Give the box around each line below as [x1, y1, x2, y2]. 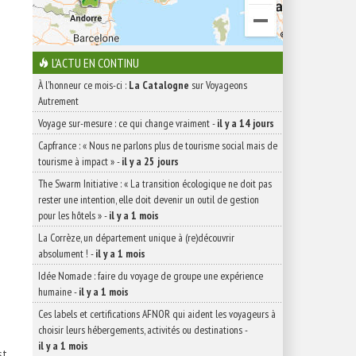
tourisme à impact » [38, 154, 114, 168]
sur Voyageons [189, 78, 247, 92]
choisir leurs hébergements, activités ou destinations [38, 323, 242, 337]
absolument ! [38, 246, 88, 261]
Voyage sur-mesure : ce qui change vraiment [38, 116, 210, 130]
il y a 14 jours [217, 116, 274, 130]
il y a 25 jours [122, 154, 179, 168]
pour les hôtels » [38, 208, 102, 222]
